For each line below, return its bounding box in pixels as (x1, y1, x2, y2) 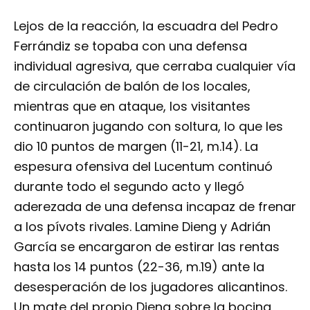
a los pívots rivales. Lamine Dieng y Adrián (14, 217, 271, 235)
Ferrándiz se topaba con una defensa (14, 37, 247, 55)
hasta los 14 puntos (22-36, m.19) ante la (14, 257, 264, 275)
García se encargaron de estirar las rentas (14, 237, 280, 255)
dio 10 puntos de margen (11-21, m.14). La (14, 137, 258, 155)
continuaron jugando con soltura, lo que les (14, 117, 283, 135)
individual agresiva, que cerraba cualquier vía (14, 57, 295, 75)
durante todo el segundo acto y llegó (14, 177, 244, 195)
